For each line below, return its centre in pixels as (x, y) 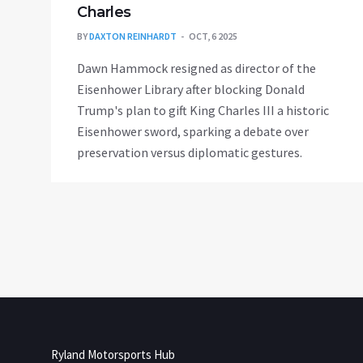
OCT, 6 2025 (213, 36)
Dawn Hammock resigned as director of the (196, 68)
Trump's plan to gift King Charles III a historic (203, 111)
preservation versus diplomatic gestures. (190, 153)
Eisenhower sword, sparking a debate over (193, 132)
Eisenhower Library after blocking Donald (191, 90)
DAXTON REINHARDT (133, 36)
